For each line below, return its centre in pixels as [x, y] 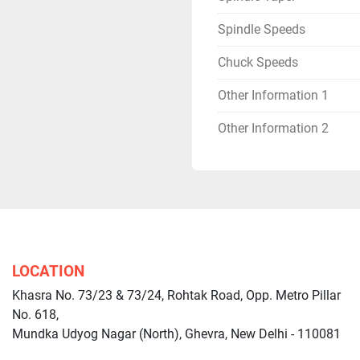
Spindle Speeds [262, 29]
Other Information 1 [273, 95]
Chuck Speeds [258, 62]
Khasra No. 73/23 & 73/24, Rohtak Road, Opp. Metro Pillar [176, 295]
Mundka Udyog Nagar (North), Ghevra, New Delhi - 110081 [176, 334]
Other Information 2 [273, 128]
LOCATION [48, 271]
